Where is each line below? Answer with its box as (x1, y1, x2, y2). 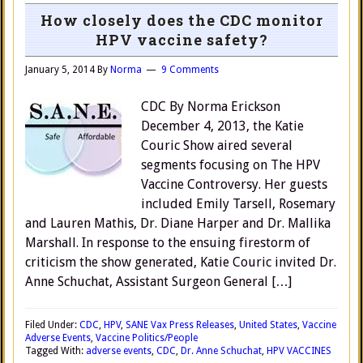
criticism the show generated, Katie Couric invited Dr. (25, 254, 336, 270)
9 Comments (161, 64, 219, 75)
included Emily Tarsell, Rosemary (141, 196, 335, 211)
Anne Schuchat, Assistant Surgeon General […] (25, 274, 292, 289)
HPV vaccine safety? (95, 30, 268, 49)
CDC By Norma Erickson (141, 99, 280, 114)
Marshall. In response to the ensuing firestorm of (25, 235, 310, 250)
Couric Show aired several (141, 138, 293, 153)
